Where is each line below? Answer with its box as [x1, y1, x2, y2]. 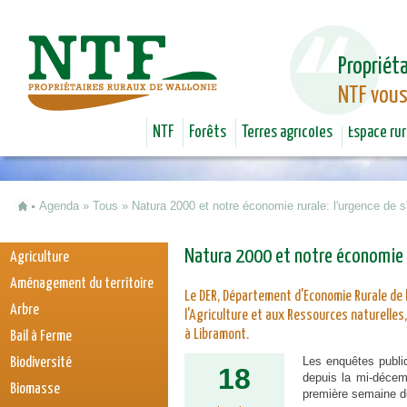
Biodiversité [10, 355, 72, 371]
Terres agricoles [242, 124, 333, 141]
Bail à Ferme [10, 329, 72, 344]
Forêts [189, 124, 226, 141]
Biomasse [10, 382, 60, 397]
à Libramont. [184, 327, 249, 342]
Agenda [39, 199, 79, 213]
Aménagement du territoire [10, 276, 154, 292]
